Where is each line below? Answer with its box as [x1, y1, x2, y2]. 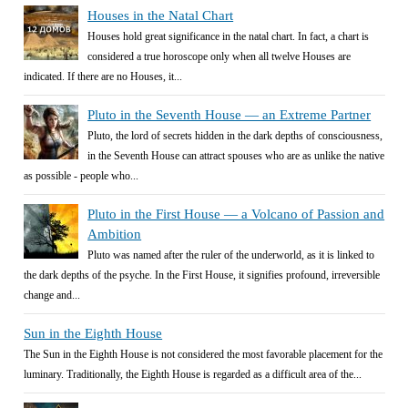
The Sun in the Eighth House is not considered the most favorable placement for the [24, 348, 383, 362]
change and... [24, 289, 81, 302]
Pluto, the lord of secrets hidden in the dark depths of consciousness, [87, 129, 383, 143]
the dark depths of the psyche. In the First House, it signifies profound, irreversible [24, 269, 381, 282]
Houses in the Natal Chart [87, 8, 234, 24]
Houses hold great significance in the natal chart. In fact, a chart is [87, 30, 370, 44]
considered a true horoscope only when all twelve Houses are [87, 50, 352, 64]
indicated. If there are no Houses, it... [24, 70, 183, 84]
